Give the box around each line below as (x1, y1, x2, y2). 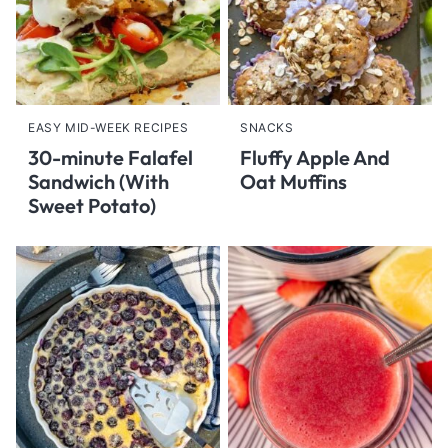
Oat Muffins (240, 169, 347, 194)
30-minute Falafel (28, 145, 193, 170)
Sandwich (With (28, 169, 169, 194)
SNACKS (240, 120, 294, 135)
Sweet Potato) (28, 193, 156, 218)
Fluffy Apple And (240, 145, 390, 170)
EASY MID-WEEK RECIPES (28, 120, 189, 135)
